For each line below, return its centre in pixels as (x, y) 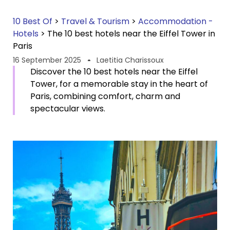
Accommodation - (176, 21)
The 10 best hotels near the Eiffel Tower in (131, 34)
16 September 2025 (47, 60)
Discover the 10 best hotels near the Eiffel (114, 72)
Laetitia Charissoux (130, 60)
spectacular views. (68, 109)
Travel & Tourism (95, 21)
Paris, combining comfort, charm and (105, 96)
